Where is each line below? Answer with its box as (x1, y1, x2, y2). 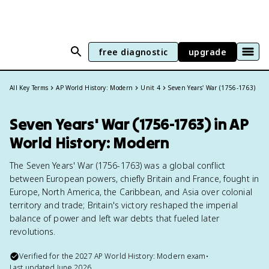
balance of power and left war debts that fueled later (10, 213, 219, 224)
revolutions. (10, 226, 56, 237)
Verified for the (19, 251, 76, 261)
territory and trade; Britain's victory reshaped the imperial (10, 199, 238, 211)
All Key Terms (10, 83, 49, 92)
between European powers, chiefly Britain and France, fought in (10, 173, 259, 184)
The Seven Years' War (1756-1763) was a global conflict (10, 160, 226, 171)
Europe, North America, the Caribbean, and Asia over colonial (10, 186, 252, 198)
